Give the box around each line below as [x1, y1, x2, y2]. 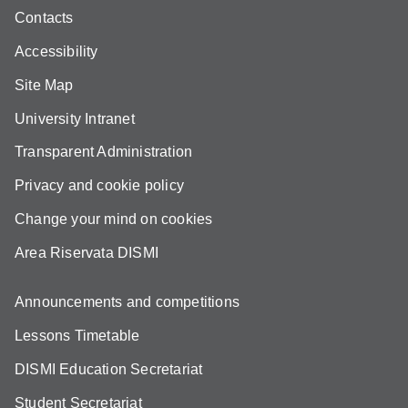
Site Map [15, 76, 74, 93]
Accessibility [15, 43, 98, 59]
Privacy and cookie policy [15, 178, 184, 194]
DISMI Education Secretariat [15, 361, 203, 377]
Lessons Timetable [15, 328, 140, 344]
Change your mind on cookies [15, 210, 213, 227]
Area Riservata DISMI [15, 244, 158, 260]
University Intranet [15, 110, 135, 127]
